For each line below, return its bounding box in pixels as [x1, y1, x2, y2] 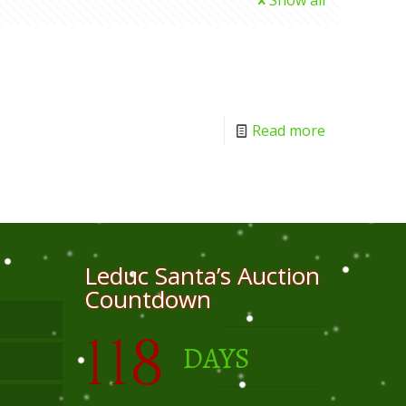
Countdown [84, 283, 211, 315]
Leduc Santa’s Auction [84, 259, 320, 292]
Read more [252, 121, 325, 140]
